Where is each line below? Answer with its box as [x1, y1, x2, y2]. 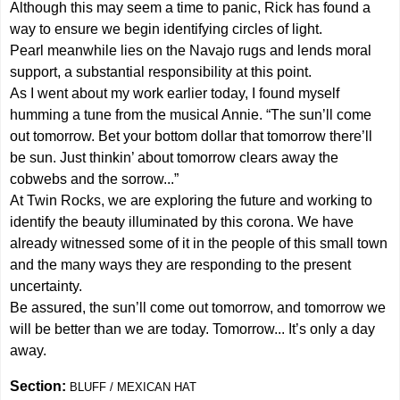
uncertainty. [10, 278, 83, 294]
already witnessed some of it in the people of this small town [10, 235, 388, 251]
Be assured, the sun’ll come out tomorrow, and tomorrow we [10, 299, 387, 315]
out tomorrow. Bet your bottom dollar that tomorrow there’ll [10, 128, 373, 144]
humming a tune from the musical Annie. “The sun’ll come [10, 106, 372, 122]
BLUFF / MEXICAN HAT [70, 379, 197, 394]
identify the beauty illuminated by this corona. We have [10, 213, 354, 229]
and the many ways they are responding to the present [10, 256, 352, 272]
